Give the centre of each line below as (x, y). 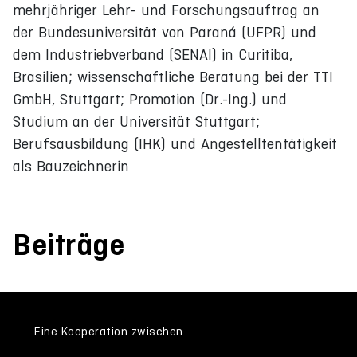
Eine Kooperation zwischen (109, 331)
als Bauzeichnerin (71, 166)
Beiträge (69, 244)
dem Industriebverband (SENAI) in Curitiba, (153, 54)
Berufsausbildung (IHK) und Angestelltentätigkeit (175, 143)
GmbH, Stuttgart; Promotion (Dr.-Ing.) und (150, 99)
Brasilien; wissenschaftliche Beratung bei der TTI (173, 76)
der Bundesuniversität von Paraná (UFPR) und (165, 32)
